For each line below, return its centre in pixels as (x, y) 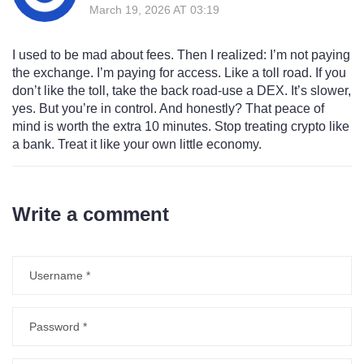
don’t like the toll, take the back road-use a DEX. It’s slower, (182, 91)
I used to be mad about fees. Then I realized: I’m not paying (181, 55)
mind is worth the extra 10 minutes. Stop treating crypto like (181, 127)
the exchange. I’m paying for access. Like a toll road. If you (179, 73)
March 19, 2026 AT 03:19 (154, 10)
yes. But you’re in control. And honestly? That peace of (168, 109)
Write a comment (91, 214)
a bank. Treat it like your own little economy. (137, 145)
